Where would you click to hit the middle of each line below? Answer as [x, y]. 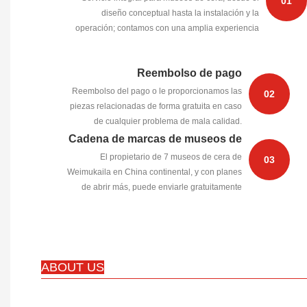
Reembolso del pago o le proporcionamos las [157, 91]
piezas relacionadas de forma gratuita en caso [156, 107]
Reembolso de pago [189, 73]
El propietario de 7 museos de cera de [171, 157]
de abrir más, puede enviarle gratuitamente [161, 187]
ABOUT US [73, 268]
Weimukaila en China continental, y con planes [154, 172]
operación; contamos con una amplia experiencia [167, 28]
